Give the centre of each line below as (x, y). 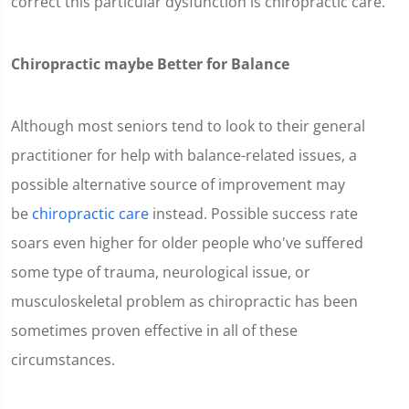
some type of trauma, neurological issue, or (161, 272)
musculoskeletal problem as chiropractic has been (184, 301)
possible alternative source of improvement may (178, 184)
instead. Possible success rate (253, 213)
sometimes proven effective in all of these (154, 330)
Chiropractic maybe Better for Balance (150, 63)
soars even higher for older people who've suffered (187, 242)
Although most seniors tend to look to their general (188, 126)
